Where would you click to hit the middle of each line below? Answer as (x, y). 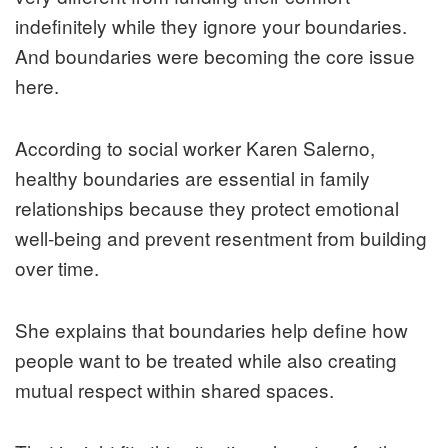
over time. (57, 268)
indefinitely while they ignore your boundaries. (211, 26)
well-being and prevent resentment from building (221, 238)
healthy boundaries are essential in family (192, 178)
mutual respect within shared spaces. (174, 390)
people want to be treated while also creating (206, 360)
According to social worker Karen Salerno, (195, 148)
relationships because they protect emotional (207, 208)
